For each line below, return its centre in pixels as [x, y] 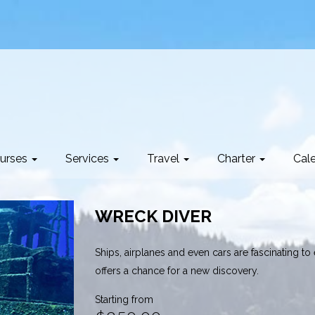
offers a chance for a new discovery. [176, 271]
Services [89, 158]
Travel [165, 158]
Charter [238, 158]
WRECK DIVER [153, 217]
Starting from [124, 300]
